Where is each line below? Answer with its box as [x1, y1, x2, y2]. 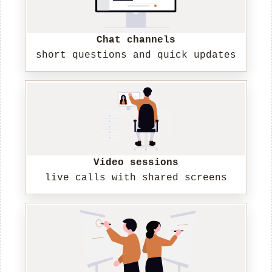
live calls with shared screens [45, 172, 227, 184]
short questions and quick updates [36, 50, 236, 61]
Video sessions [93, 157, 178, 169]
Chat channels [97, 35, 175, 46]
